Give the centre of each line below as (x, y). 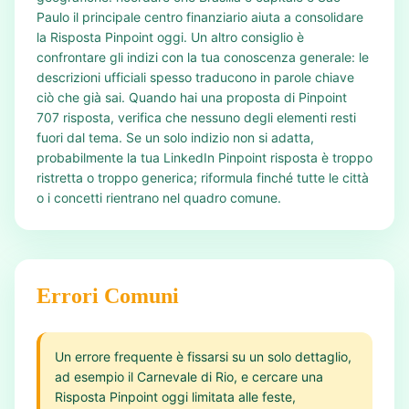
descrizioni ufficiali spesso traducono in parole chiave (195, 77)
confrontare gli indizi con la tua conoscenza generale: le (203, 57)
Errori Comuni (108, 296)
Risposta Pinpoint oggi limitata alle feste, (175, 397)
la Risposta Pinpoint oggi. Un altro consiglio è (170, 37)
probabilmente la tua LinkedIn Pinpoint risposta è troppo (204, 157)
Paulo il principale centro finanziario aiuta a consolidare (200, 17)
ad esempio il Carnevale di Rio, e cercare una (189, 377)
